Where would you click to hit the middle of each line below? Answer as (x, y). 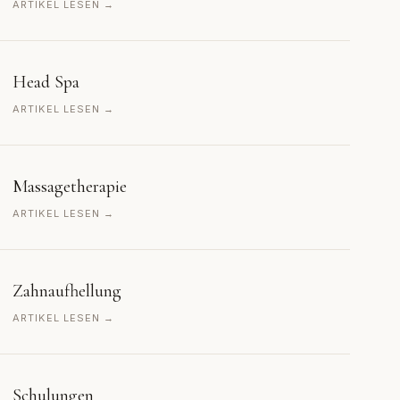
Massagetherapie (70, 187)
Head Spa (46, 82)
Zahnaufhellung (67, 291)
